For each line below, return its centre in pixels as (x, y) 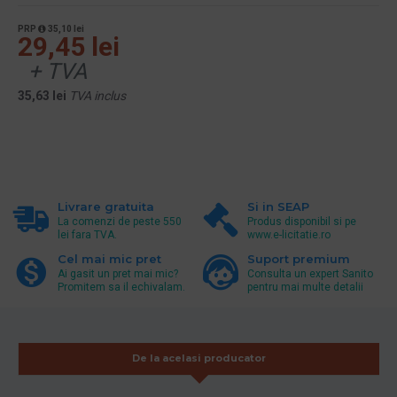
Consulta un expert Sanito (310, 273)
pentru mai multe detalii (305, 287)
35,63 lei (42, 95)
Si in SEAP (278, 206)
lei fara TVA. (87, 234)
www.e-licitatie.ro (288, 234)
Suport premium (298, 258)
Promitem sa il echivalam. (121, 287)
